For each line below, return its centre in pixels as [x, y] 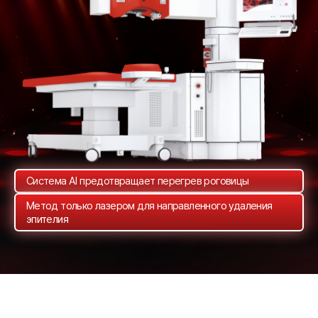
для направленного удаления [205, 206]
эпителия [47, 219]
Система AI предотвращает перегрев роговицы [137, 181]
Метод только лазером [82, 206]
